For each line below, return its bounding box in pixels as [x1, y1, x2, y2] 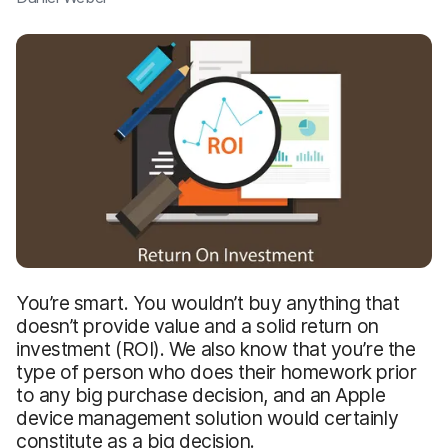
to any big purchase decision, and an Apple [16, 382, 386, 407]
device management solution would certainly [16, 405, 399, 430]
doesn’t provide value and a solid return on [16, 313, 379, 338]
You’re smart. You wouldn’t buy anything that [16, 290, 400, 315]
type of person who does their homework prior [16, 359, 417, 384]
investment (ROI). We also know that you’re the [16, 336, 416, 361]
